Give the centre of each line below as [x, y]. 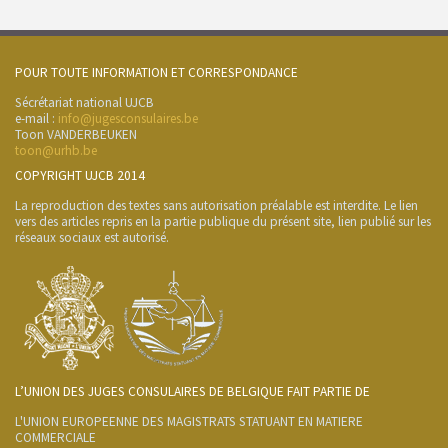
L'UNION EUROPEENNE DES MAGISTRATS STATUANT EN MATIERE [189, 422]
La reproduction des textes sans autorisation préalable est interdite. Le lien [216, 206]
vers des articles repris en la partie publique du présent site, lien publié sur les [223, 222]
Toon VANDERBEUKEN [76, 135]
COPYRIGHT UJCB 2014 [80, 176]
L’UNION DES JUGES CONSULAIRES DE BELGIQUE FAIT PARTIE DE [192, 392]
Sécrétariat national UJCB [84, 103]
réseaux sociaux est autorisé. [92, 238]
